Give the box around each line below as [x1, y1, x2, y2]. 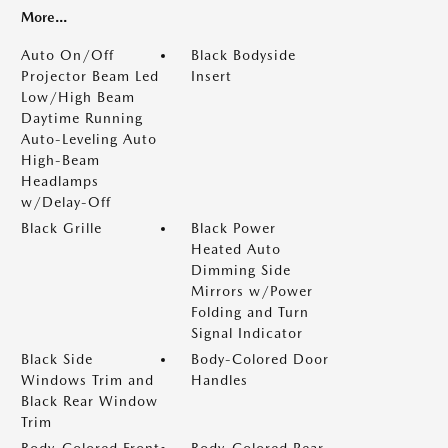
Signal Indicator [191, 324, 303, 341]
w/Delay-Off [21, 193, 111, 210]
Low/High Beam [21, 88, 135, 105]
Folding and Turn [191, 303, 309, 320]
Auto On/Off [21, 46, 114, 63]
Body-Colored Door [191, 350, 329, 367]
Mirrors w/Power [191, 282, 313, 299]
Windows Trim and [21, 371, 154, 388]
